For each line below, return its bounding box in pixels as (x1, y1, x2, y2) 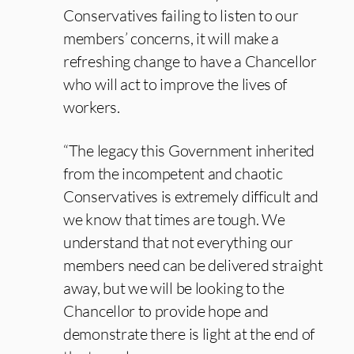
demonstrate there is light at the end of (63, 324, 314, 344)
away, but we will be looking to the (63, 278, 284, 298)
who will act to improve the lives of (63, 74, 288, 94)
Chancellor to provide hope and (63, 301, 269, 321)
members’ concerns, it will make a (63, 28, 280, 48)
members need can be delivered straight (63, 255, 323, 275)
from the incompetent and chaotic (63, 164, 283, 183)
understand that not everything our (63, 232, 293, 252)
